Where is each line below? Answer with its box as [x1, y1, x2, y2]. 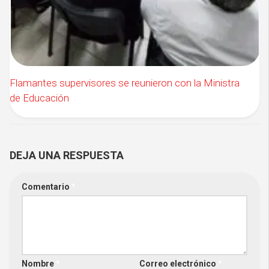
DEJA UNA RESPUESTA [10, 148, 124, 162]
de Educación [10, 91, 69, 104]
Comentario [22, 181, 71, 192]
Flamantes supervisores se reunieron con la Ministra [10, 76, 240, 89]
